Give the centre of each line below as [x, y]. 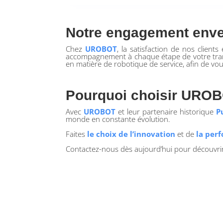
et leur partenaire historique [166, 112]
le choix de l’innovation [131, 134]
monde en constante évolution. [118, 119]
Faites [76, 134]
